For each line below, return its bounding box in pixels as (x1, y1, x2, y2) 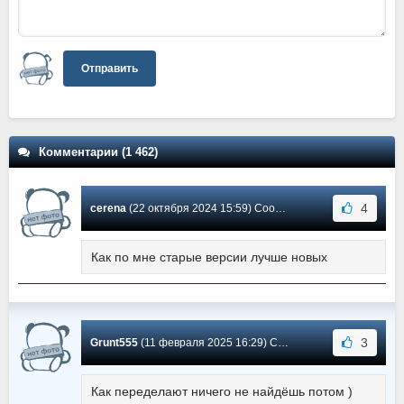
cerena (90, 202, 126, 216)
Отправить (81, 62, 138, 76)
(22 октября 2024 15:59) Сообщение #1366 (126, 202, 275, 216)
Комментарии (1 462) (39, 145, 158, 160)
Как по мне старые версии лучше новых (91, 250, 327, 265)
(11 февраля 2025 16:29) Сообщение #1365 (138, 336, 278, 350)
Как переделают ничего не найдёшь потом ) (91, 384, 353, 399)
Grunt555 (90, 336, 138, 350)
